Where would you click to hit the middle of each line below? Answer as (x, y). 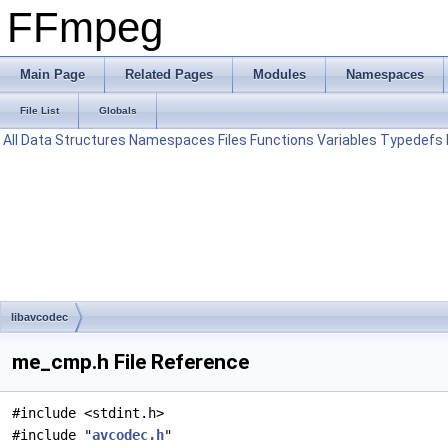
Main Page (52, 74)
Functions (282, 140)
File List (39, 110)
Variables (347, 140)
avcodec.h (128, 435)
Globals (118, 110)
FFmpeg (85, 27)
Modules (279, 74)
